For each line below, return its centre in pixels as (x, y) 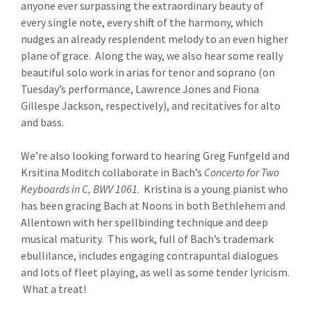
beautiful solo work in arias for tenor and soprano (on (148, 72)
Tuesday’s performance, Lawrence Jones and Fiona (140, 89)
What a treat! (53, 289)
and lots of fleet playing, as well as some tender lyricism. (155, 272)
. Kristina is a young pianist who (213, 189)
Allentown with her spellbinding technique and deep (144, 222)
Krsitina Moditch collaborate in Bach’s (112, 172)
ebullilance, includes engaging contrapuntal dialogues (150, 255)
